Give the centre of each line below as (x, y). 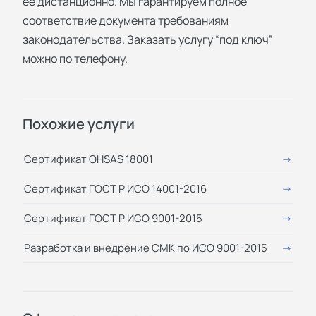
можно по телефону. (75, 58)
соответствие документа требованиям (126, 20)
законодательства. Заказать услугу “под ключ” (148, 39)
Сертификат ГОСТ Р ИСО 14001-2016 (115, 188)
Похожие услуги (79, 123)
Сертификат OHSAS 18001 (89, 159)
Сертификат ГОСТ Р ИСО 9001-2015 (113, 218)
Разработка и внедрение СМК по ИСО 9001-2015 (146, 248)
